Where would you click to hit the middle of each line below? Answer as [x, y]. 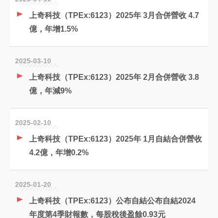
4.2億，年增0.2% [59, 153]
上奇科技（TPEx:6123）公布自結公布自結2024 [112, 201]
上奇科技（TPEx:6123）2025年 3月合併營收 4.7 [114, 15]
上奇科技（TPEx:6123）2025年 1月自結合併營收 [116, 139]
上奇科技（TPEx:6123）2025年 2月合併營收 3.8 [114, 77]
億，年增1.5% [54, 29]
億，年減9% [50, 91]
